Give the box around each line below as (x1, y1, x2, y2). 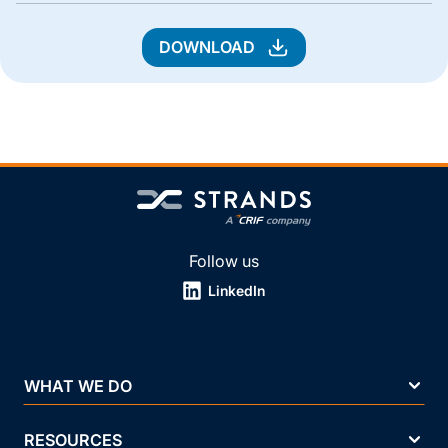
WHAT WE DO (23, 375, 132, 396)
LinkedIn (205, 281, 266, 299)
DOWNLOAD (159, 37, 260, 58)
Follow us (189, 250, 259, 271)
